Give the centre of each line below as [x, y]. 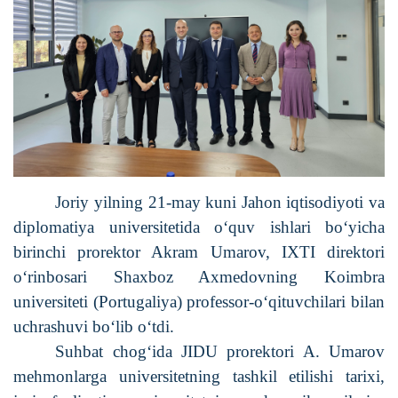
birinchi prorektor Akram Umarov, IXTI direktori [199, 251]
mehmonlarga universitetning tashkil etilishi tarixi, [199, 376]
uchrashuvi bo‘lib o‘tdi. [94, 326]
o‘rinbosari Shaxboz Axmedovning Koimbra [199, 276]
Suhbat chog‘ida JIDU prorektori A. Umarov [220, 351]
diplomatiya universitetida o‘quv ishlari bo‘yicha [199, 227]
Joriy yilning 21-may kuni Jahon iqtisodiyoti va [220, 202]
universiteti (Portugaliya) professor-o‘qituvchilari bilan [199, 301]
